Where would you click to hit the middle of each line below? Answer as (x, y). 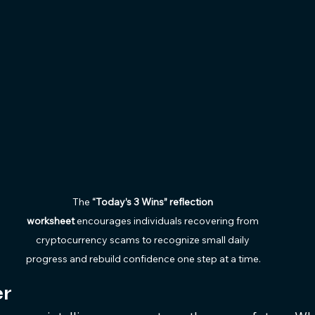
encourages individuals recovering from (167, 220)
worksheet (50, 220)
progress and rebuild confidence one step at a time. (143, 258)
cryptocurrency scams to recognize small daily (143, 239)
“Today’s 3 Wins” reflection (153, 201)
